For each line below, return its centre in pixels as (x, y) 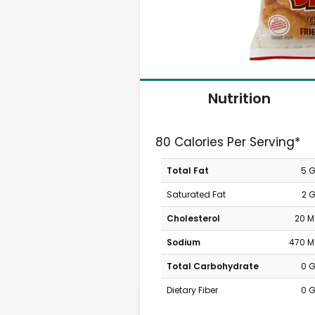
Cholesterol (193, 218)
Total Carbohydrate (212, 266)
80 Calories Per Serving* (228, 142)
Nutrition (239, 98)
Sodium (183, 242)
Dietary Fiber (192, 290)
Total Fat (187, 171)
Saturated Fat (196, 194)
